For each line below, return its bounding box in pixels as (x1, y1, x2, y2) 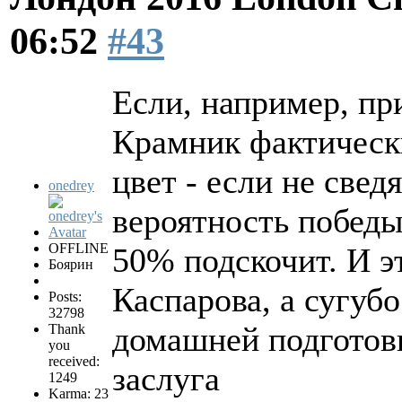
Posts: (48, 289, 82, 305)
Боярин (48, 257, 93, 273)
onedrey (48, 178, 94, 194)
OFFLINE (48, 240, 109, 257)
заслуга (112, 360, 220, 398)
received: (48, 354, 100, 370)
